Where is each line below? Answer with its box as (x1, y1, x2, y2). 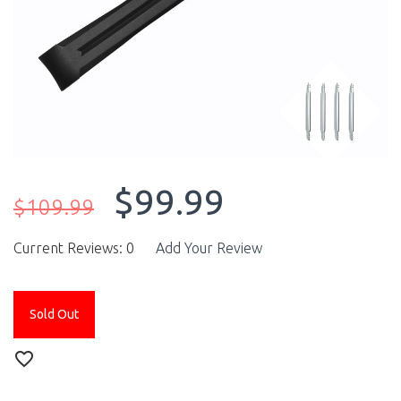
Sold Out (27, 307, 81, 322)
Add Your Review (156, 240, 262, 257)
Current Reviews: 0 (13, 240, 134, 257)
